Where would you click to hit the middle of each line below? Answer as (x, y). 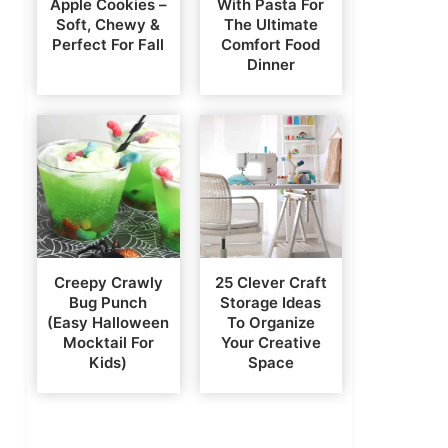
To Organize (270, 322)
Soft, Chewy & (108, 25)
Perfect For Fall (108, 45)
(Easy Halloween (108, 322)
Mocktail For (108, 342)
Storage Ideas (271, 302)
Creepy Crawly (108, 282)
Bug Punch (108, 302)
